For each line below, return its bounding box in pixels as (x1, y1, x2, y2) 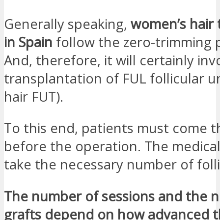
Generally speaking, (4, 15, 131, 33)
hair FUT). (4, 87, 63, 106)
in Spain (4, 33, 53, 52)
